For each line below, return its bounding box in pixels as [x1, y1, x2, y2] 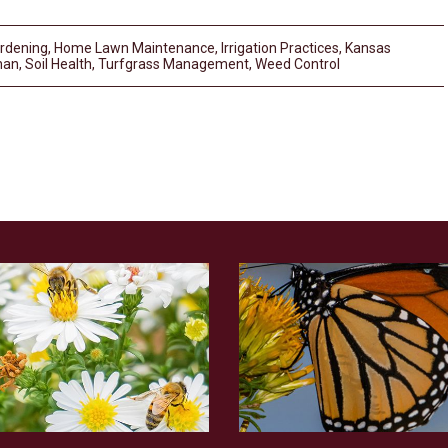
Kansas [345, 40, 391, 57]
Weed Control [255, 56, 340, 73]
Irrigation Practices [221, 40, 339, 57]
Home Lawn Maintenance [54, 40, 215, 57]
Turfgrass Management [98, 56, 249, 73]
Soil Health [25, 56, 92, 73]
